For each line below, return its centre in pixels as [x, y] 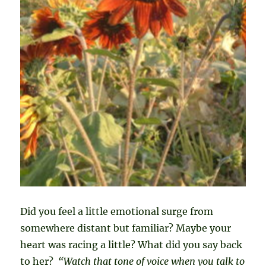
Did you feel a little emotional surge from [117, 212]
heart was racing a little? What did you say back [132, 245]
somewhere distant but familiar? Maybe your [126, 228]
